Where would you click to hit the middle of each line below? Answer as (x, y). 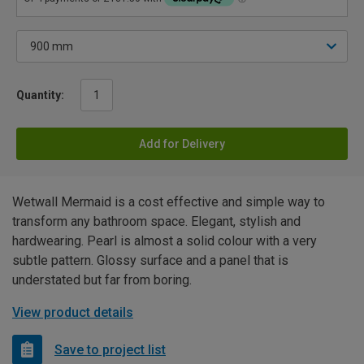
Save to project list (110, 349)
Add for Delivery (182, 144)
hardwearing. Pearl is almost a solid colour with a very (165, 241)
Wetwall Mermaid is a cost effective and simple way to (169, 202)
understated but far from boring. (102, 280)
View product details (73, 313)
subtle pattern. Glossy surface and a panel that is (150, 261)
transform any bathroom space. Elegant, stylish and (156, 222)
